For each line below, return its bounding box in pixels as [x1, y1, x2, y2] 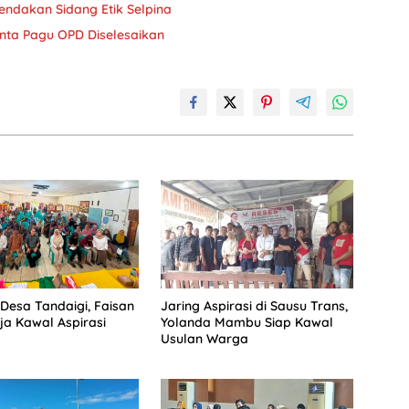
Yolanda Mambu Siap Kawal [160, 314, 333, 331]
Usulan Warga [160, 330, 248, 348]
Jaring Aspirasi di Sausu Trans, [160, 298, 348, 315]
